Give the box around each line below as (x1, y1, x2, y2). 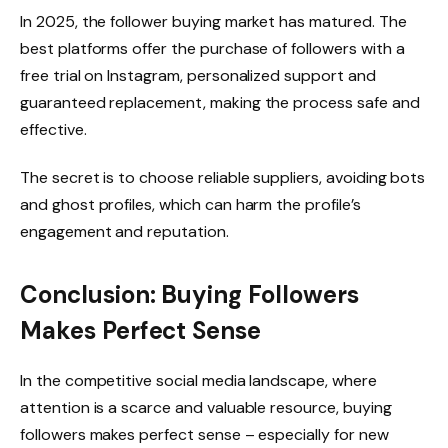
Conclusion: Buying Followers (20, 279, 359, 311)
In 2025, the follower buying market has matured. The (20, 11, 407, 33)
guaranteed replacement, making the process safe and (20, 92, 420, 114)
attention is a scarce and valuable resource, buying (20, 397, 392, 419)
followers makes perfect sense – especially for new (20, 424, 389, 446)
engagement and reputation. (20, 220, 229, 242)
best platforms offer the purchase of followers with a (20, 38, 405, 60)
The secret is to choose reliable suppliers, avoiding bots (20, 166, 426, 188)
